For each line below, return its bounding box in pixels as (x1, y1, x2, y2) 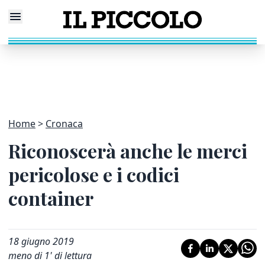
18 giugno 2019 (8, 235, 74, 248)
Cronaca (46, 117, 83, 130)
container (8, 185, 93, 211)
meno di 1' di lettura (8, 249, 92, 262)
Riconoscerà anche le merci (8, 138, 247, 163)
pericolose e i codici (8, 161, 179, 187)
